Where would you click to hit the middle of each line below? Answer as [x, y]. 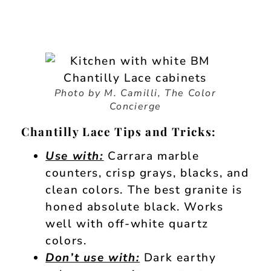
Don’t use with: [93, 257]
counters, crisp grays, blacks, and [147, 173]
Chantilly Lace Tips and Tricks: [119, 131]
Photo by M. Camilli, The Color [135, 93]
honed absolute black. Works [135, 207]
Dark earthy [178, 257]
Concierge [135, 106]
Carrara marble [152, 156]
